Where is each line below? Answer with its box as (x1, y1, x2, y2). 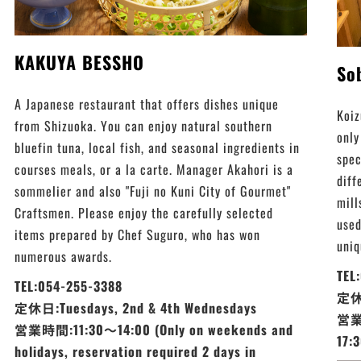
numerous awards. (15, 246, 113, 266)
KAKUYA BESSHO (15, 48, 145, 75)
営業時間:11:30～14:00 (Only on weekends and (15, 319, 294, 339)
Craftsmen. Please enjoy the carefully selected (15, 202, 274, 222)
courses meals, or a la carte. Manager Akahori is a (15, 159, 294, 179)
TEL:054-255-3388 (15, 276, 123, 296)
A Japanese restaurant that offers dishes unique (15, 93, 280, 114)
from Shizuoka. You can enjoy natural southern (15, 115, 273, 135)
